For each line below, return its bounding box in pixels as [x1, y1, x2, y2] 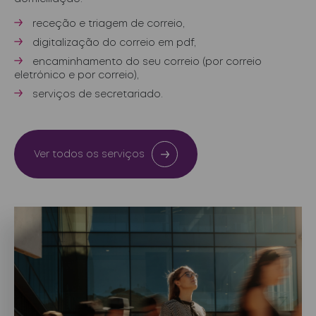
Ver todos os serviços [34, 150, 145, 159]
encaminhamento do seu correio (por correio [32, 58, 262, 66]
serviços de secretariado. [32, 90, 163, 99]
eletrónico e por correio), [14, 71, 139, 80]
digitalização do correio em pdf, [32, 39, 196, 47]
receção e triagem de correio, [32, 20, 185, 28]
